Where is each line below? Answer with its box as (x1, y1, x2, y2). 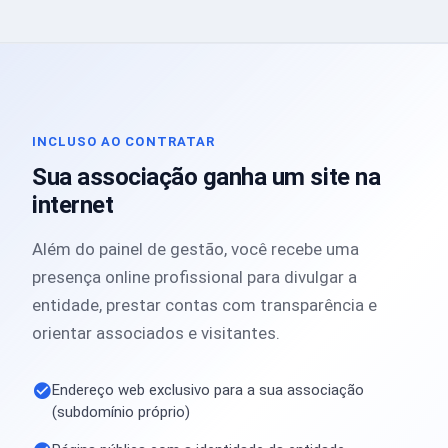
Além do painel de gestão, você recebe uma (32, 239, 359, 259)
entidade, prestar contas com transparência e (32, 295, 377, 315)
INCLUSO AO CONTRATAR (32, 134, 215, 149)
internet (32, 191, 114, 219)
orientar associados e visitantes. (32, 323, 280, 343)
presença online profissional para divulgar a (32, 267, 357, 287)
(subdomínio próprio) (52, 403, 190, 421)
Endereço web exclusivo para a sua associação (52, 381, 364, 399)
